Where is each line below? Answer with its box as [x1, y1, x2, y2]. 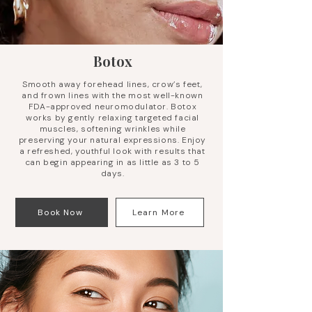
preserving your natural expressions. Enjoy [18, 134, 207, 146]
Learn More [132, 207, 185, 218]
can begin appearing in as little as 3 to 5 [24, 157, 201, 168]
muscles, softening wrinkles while [39, 123, 186, 134]
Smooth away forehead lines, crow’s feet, [22, 79, 203, 90]
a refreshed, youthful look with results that [19, 146, 205, 157]
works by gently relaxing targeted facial [25, 112, 199, 123]
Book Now [38, 207, 83, 218]
